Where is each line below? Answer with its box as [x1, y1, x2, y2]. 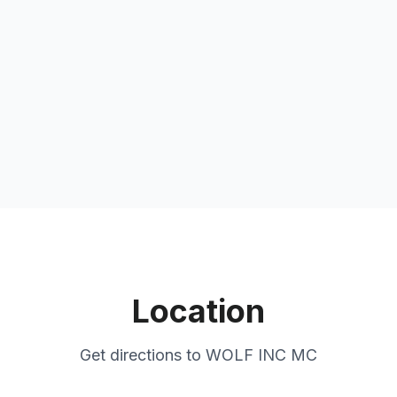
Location [132, 292, 265, 331]
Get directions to [80, 346, 206, 364]
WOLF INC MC [206, 346, 317, 364]
